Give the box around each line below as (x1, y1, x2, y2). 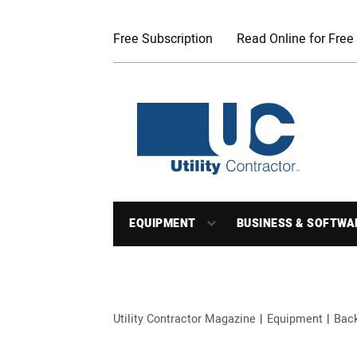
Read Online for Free (237, 29, 354, 49)
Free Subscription (113, 29, 213, 49)
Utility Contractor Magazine (113, 311, 256, 328)
